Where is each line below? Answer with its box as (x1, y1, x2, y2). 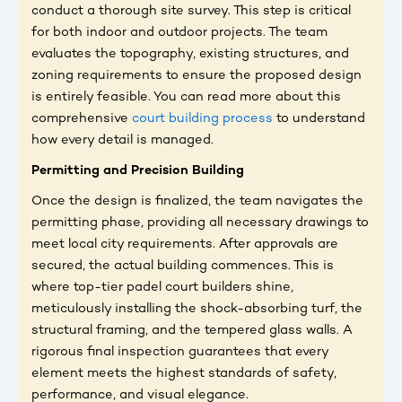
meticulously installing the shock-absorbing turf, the (31, 302, 363, 316)
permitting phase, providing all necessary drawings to (31, 216, 369, 230)
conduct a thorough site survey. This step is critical (31, 4, 351, 18)
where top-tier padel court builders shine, (31, 281, 293, 294)
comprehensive (31, 112, 128, 126)
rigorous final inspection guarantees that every (31, 345, 328, 359)
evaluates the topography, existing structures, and (31, 48, 349, 61)
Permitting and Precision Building (31, 164, 244, 178)
